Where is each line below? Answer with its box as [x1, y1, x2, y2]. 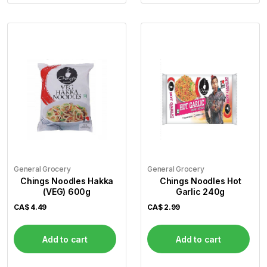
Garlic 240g [175, 187, 225, 197]
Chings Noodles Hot [159, 176, 241, 187]
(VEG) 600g [43, 187, 91, 197]
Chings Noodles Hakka [20, 176, 113, 187]
